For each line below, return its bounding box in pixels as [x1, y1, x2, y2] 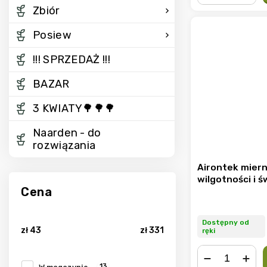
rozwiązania [33, 139, 96, 152]
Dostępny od [202, 218, 249, 226]
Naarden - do [33, 126, 101, 139]
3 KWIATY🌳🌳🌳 [33, 102, 116, 115]
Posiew [33, 29, 72, 42]
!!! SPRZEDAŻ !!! [33, 53, 110, 66]
